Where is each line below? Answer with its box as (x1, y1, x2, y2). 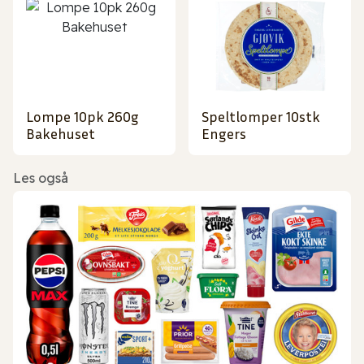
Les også (13, 170, 68, 187)
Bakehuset (26, 124, 95, 143)
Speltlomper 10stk (201, 107, 320, 126)
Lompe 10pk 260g (26, 107, 139, 126)
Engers (201, 124, 246, 143)
